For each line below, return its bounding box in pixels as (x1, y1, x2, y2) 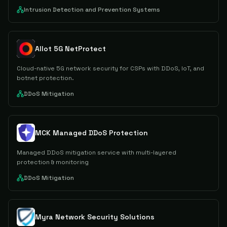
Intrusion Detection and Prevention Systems (24, 6, 160, 14)
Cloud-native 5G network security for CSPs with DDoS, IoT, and (17, 64, 204, 72)
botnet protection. (17, 74, 74, 82)
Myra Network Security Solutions (35, 212, 155, 221)
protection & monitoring (17, 158, 89, 166)
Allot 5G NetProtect (35, 44, 106, 53)
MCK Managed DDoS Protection (35, 128, 148, 137)
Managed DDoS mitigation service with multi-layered (17, 148, 176, 157)
